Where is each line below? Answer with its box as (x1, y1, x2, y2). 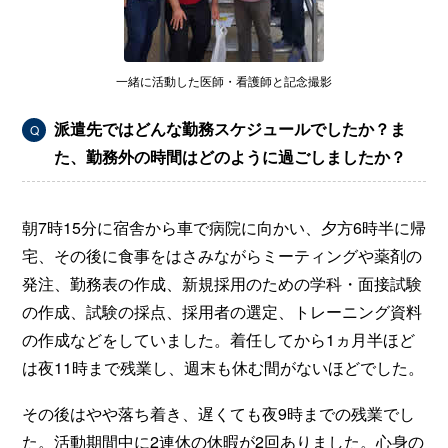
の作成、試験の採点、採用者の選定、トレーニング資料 (22, 299, 422, 323)
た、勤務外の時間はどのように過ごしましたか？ (54, 144, 406, 168)
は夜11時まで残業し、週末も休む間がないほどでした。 (22, 355, 424, 379)
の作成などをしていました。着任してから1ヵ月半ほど (22, 327, 415, 351)
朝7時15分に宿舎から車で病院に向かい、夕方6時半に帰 (22, 215, 426, 239)
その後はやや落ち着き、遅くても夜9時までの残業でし (22, 401, 415, 425)
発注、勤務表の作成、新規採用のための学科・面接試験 (22, 271, 422, 295)
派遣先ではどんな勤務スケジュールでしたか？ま (54, 116, 406, 140)
